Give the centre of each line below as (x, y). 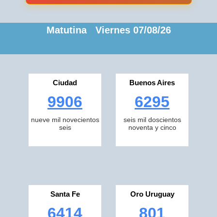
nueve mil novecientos (65, 120)
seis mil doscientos (152, 120)
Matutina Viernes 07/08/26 (108, 30)
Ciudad (65, 83)
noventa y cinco (152, 127)
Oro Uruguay (152, 194)
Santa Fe (65, 194)
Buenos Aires (152, 83)
